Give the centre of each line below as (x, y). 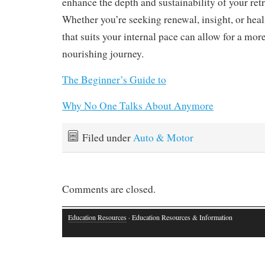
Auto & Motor (163, 137)
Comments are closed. (109, 189)
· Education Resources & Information (180, 217)
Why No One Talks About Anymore (138, 105)
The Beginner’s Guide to (114, 79)
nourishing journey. (103, 53)
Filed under (108, 137)
